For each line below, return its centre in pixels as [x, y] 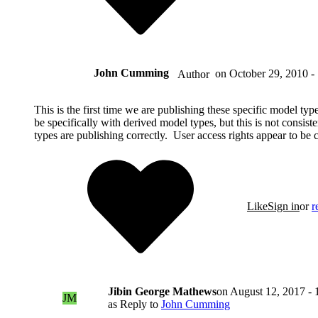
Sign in [284, 206]
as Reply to [135, 304]
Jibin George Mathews [162, 291]
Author [193, 74]
